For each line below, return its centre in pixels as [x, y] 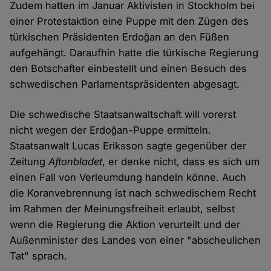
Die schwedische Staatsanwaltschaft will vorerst [123, 115]
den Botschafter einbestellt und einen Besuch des [129, 69]
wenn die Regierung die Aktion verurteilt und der [125, 225]
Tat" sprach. [40, 256]
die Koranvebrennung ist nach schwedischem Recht [133, 193]
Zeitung [29, 162]
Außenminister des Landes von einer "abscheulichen [135, 240]
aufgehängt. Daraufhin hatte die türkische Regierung [134, 53]
